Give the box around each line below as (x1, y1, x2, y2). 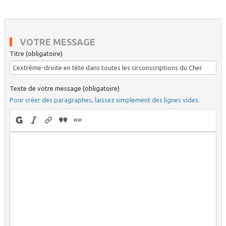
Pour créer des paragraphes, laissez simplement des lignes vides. (10, 96, 200, 103)
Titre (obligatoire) (10, 49, 63, 57)
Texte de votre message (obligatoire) (10, 84, 120, 92)
